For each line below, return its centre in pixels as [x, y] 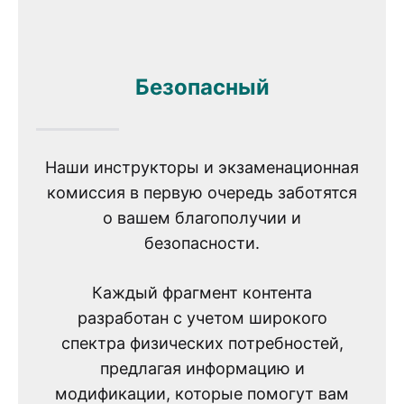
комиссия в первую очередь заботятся [202, 193]
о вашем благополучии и [202, 218]
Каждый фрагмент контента [202, 293]
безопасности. [202, 243]
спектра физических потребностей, [202, 344]
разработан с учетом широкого [202, 318]
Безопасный [202, 87]
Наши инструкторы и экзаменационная [202, 168]
